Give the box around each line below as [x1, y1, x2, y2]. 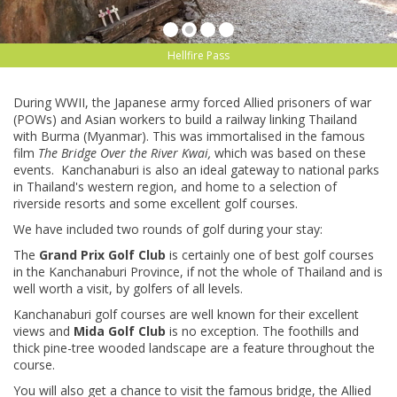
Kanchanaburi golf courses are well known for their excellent [13, 306, 359, 323]
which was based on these [214, 144, 366, 162]
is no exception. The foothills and [166, 323, 359, 340]
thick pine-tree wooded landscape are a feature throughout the [13, 339, 375, 357]
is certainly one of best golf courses [166, 246, 374, 264]
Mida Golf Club [74, 323, 166, 340]
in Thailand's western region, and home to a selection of [13, 178, 337, 196]
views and [13, 323, 74, 340]
